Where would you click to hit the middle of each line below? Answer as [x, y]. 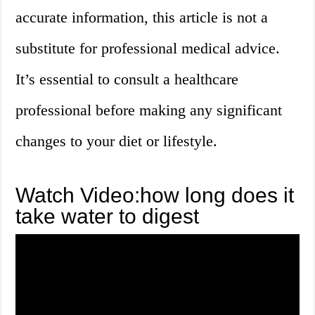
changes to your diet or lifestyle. [117, 141]
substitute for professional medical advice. [148, 49]
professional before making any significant [149, 110]
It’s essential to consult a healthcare [127, 79]
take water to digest [108, 217]
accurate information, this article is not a [142, 18]
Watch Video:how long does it [155, 195]
